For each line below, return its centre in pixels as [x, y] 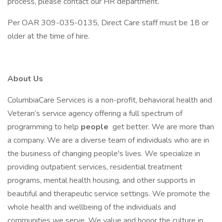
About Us [25, 79]
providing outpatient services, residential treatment [95, 167]
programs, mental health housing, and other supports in [101, 180]
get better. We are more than [162, 127]
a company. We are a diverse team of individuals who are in [108, 140]
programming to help [44, 127]
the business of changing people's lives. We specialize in [104, 154]
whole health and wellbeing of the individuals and [92, 207]
